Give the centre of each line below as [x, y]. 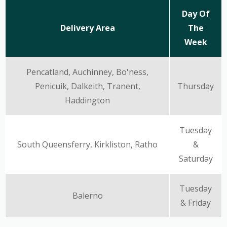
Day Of [196, 14]
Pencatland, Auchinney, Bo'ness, [87, 72]
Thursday [196, 86]
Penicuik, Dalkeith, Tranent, [87, 86]
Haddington [87, 100]
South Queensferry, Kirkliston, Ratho [87, 144]
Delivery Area [87, 28]
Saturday [196, 159]
